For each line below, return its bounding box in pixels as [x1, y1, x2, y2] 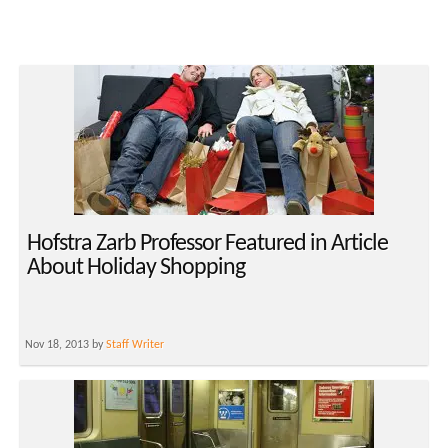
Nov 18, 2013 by [25, 339, 106, 352]
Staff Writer [106, 339, 164, 352]
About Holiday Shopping [27, 256, 245, 281]
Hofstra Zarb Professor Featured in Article [27, 232, 388, 257]
